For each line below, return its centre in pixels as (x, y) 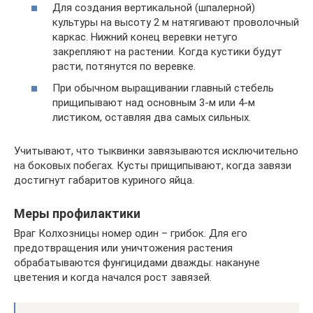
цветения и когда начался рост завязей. (113, 277)
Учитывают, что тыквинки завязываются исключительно (156, 151)
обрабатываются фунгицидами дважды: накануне (137, 263)
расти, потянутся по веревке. (124, 66)
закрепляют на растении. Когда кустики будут (167, 51)
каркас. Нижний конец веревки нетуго (145, 37)
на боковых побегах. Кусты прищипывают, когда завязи (153, 166)
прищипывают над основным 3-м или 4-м (154, 103)
